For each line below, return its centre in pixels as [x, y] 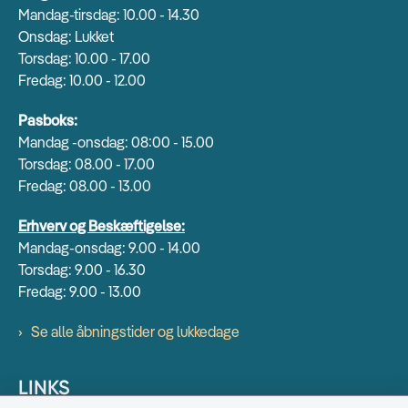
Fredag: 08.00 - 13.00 [85, 186]
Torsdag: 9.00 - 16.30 [82, 270]
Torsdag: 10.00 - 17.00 [84, 59]
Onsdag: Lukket [66, 37]
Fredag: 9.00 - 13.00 [80, 292]
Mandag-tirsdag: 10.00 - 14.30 [109, 15]
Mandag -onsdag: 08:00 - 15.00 [116, 143]
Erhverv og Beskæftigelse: [102, 226]
